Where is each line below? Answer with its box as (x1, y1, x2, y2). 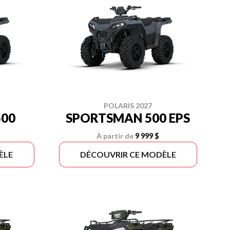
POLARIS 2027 (104, 101, 152, 110)
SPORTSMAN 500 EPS (66, 110, 190, 125)
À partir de (97, 131, 134, 140)
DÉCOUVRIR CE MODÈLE (80, 149, 176, 159)
